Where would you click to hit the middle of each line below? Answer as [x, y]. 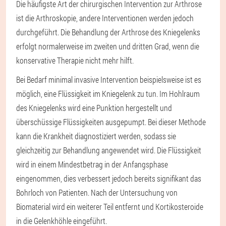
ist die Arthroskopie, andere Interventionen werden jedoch [105, 18]
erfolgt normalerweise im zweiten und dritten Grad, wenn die [108, 46]
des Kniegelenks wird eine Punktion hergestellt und [94, 107]
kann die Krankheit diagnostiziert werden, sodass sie [96, 136]
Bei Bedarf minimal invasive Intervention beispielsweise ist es [109, 79]
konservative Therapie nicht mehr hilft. [75, 60]
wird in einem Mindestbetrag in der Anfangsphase [92, 164]
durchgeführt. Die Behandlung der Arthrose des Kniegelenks [108, 32]
